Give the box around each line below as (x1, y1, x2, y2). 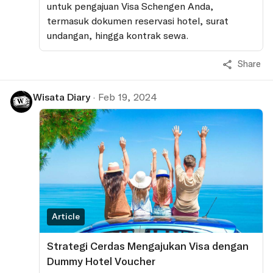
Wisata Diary (33, 91, 90, 103)
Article (52, 211, 80, 222)
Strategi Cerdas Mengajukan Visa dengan (47, 240, 249, 253)
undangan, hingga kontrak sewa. (47, 29, 189, 41)
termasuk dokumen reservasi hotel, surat (47, 15, 229, 27)
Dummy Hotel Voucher (47, 255, 155, 268)
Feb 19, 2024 (98, 91, 157, 103)
